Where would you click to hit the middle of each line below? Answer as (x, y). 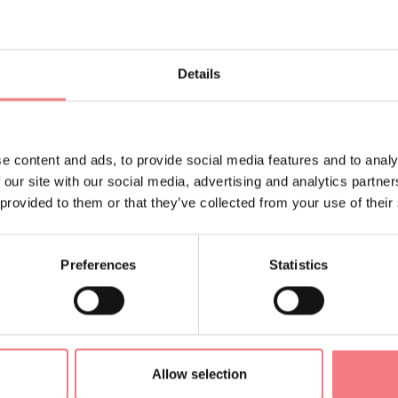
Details (199, 74)
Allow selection (199, 374)
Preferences (99, 265)
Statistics (298, 265)
